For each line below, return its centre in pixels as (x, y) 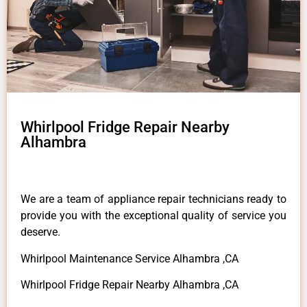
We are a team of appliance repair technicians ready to (153, 199)
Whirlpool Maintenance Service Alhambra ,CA (130, 258)
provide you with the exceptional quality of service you (153, 216)
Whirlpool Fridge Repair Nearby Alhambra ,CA (130, 285)
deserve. (40, 232)
